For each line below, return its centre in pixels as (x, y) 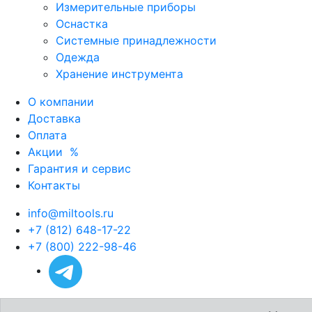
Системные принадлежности (136, 40)
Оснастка (82, 23)
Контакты (54, 185)
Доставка (54, 118)
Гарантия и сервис (79, 168)
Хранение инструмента (119, 73)
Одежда (78, 57)
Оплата (47, 135)
